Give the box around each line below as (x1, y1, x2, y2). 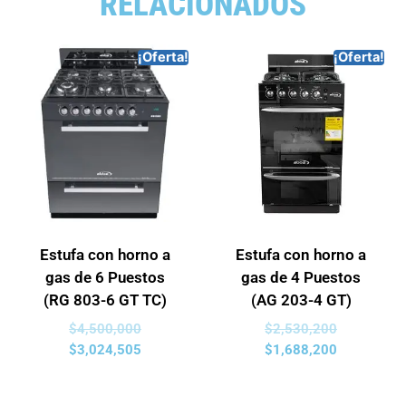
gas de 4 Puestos (241, 268, 361, 286)
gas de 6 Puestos (45, 268, 165, 286)
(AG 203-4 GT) (250, 291, 352, 309)
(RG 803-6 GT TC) (43, 291, 167, 309)
